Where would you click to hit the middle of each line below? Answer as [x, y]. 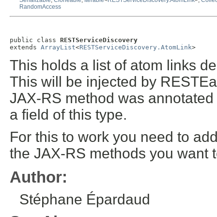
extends [25, 47]
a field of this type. [68, 115]
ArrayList [58, 47]
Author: [39, 177]
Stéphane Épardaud [85, 199]
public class [35, 40]
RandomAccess [40, 7]
